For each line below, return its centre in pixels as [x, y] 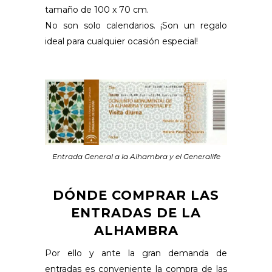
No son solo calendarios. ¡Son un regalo [136, 25]
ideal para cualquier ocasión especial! [121, 41]
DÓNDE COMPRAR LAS [136, 195]
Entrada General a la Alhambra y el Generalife [136, 157]
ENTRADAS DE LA [136, 213]
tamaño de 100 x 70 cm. [97, 9]
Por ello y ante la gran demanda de [136, 253]
